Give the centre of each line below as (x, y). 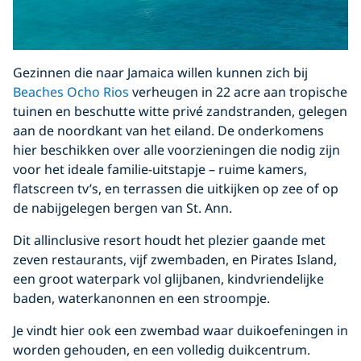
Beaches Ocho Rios (71, 91)
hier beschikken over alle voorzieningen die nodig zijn (176, 149)
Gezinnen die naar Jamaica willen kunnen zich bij (160, 72)
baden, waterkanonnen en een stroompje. (141, 298)
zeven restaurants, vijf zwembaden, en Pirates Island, (175, 259)
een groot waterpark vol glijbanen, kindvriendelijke (168, 278)
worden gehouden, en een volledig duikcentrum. (162, 349)
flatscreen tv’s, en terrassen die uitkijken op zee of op (176, 188)
